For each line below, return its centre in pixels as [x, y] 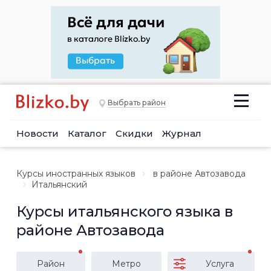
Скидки [134, 133]
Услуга [220, 264]
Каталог [87, 133]
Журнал [182, 133]
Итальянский [59, 184]
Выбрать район [137, 103]
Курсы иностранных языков [76, 174]
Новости [38, 133]
